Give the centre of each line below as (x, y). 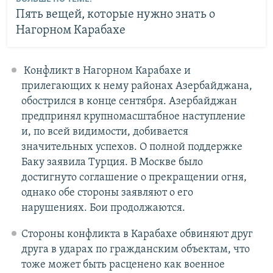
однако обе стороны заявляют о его (107, 193)
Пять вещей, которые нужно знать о (115, 15)
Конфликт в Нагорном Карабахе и (106, 71)
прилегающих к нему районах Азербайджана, (136, 86)
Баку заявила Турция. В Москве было (112, 162)
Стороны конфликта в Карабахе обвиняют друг (137, 234)
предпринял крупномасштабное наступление (133, 116)
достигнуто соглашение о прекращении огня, (134, 177)
